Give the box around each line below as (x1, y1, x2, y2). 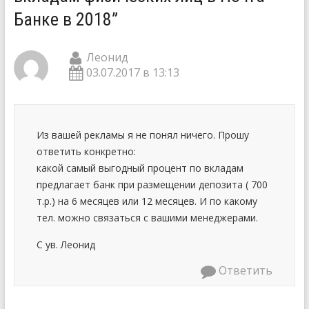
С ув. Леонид (36, 237, 95, 251)
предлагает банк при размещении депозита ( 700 (36, 177, 268, 191)
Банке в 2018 (13, 8, 112, 30)
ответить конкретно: (36, 144, 136, 158)
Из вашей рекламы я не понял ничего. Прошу (36, 128, 249, 141)
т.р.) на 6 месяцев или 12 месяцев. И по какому (36, 194, 257, 208)
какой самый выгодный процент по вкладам (36, 161, 243, 175)
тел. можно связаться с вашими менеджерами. (36, 210, 258, 224)
